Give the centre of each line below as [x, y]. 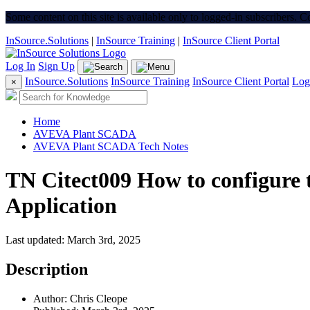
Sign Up [56, 66]
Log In [20, 66]
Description [47, 269]
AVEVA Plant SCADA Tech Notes [111, 146]
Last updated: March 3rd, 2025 [73, 239]
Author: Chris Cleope [80, 298]
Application [61, 206]
